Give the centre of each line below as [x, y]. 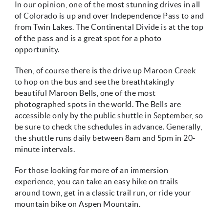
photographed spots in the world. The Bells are [98, 104]
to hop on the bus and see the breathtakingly [95, 82]
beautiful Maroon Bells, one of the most [85, 93]
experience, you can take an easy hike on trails [97, 181]
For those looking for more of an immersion [92, 170]
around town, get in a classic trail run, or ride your [103, 193]
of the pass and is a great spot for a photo [88, 38]
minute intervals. [45, 149]
